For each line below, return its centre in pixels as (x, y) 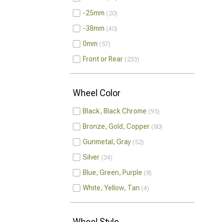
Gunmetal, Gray (107, 142)
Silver (91, 157)
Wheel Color (97, 93)
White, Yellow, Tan (111, 188)
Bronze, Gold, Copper (116, 126)
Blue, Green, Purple (112, 172)
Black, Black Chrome (115, 111)
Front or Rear (103, 59)
